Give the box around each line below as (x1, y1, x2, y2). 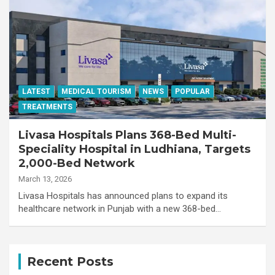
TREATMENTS (22, 102, 72, 111)
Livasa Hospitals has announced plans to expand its (18, 190, 228, 201)
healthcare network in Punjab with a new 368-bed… (18, 203, 221, 214)
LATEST (22, 87, 50, 96)
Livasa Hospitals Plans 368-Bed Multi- (18, 128, 236, 142)
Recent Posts (27, 254, 114, 269)
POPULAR (175, 87, 210, 96)
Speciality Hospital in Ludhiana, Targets (18, 142, 250, 156)
